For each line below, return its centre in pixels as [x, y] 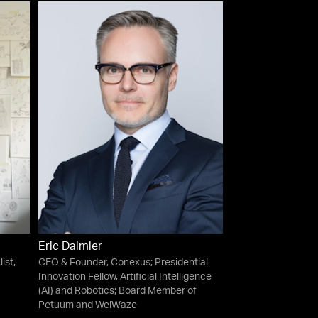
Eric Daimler [70, 247]
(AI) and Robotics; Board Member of [117, 291]
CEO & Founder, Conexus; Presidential [123, 263]
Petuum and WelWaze [87, 306]
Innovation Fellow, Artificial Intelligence [125, 277]
